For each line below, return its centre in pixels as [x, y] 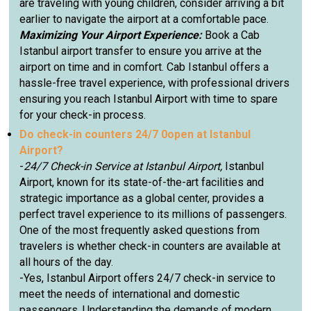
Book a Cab [233, 35]
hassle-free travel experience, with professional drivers [155, 83]
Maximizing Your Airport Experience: [112, 35]
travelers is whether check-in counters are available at [150, 246]
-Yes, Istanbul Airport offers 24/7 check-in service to [148, 278]
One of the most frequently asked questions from [140, 230]
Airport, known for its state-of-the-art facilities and [142, 183]
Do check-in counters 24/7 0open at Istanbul [135, 135]
